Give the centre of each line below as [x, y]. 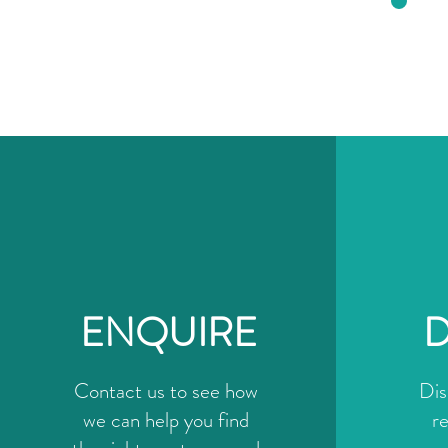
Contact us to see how [165, 391]
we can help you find [165, 420]
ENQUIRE [168, 332]
